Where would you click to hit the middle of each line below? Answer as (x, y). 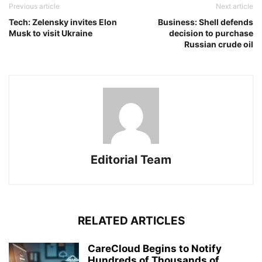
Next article (235, 6)
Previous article (34, 6)
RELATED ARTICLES (131, 221)
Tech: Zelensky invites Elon (63, 22)
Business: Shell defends (206, 22)
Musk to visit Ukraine (51, 33)
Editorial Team (131, 160)
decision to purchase (211, 33)
